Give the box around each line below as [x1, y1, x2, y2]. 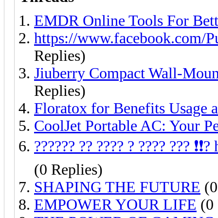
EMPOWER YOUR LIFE [34, 196, 197, 213]
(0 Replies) [34, 161, 103, 178]
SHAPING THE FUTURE [34, 178, 200, 196]
